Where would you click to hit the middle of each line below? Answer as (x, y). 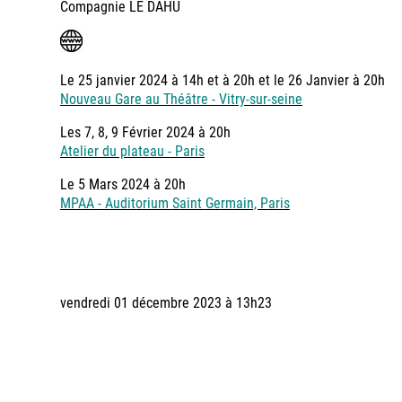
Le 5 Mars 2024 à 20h (123, 184)
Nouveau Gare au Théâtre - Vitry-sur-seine (181, 99)
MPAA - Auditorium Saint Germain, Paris (175, 203)
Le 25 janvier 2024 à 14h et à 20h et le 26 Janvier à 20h (223, 80)
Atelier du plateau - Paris (132, 151)
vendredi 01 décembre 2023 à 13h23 (166, 302)
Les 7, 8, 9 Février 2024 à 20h (145, 132)
